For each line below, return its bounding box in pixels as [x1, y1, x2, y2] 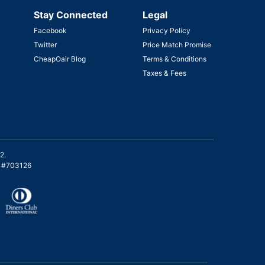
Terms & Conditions [142, 54, 206, 64]
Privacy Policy [142, 26, 190, 35]
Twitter [33, 40, 57, 50]
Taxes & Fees [142, 69, 186, 78]
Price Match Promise [142, 40, 211, 50]
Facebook [33, 26, 67, 35]
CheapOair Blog [33, 54, 86, 64]
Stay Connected [33, 9, 108, 21]
